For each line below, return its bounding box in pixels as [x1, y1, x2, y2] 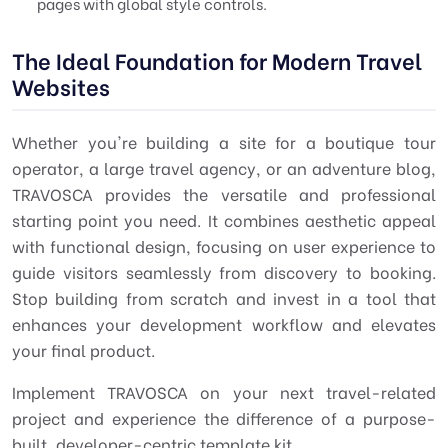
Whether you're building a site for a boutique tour [12, 130, 436, 153]
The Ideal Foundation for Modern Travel [12, 44, 422, 76]
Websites [12, 70, 110, 102]
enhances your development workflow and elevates [12, 312, 436, 335]
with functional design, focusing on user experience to [12, 234, 436, 257]
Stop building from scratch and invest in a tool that [12, 286, 436, 309]
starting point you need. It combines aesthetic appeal [12, 208, 436, 231]
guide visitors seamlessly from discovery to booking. [12, 260, 436, 283]
